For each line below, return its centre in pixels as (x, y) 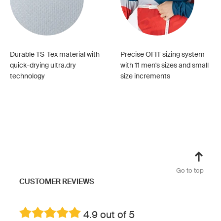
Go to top (190, 170)
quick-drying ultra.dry (43, 65)
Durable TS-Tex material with (55, 54)
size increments (145, 76)
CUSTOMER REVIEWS (57, 182)
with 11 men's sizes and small (165, 65)
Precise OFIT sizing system (163, 54)
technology (27, 76)
